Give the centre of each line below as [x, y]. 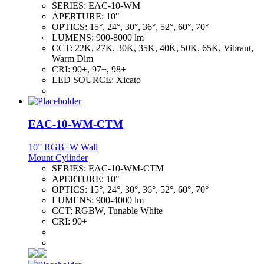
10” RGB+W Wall [63, 147]
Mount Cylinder [58, 157]
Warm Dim [72, 59]
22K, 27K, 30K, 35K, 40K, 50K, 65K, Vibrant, [164, 48]
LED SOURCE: [84, 80]
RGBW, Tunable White [119, 210]
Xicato [128, 80]
